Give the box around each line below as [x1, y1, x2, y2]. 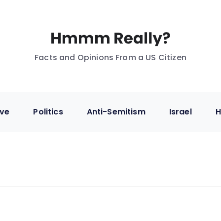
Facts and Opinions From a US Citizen [35, 51, 186, 63]
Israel [169, 106, 192, 117]
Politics [33, 106, 63, 117]
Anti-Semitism [86, 106, 146, 117]
